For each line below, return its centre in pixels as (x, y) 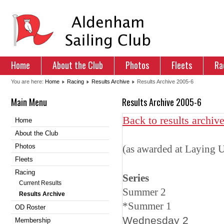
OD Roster (30, 207)
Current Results (40, 183)
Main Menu (29, 102)
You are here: (28, 81)
